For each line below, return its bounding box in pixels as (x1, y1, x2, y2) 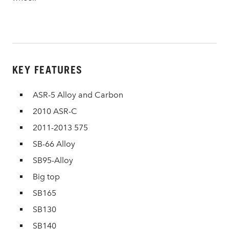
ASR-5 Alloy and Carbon (33, 90, 123, 100)
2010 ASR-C (33, 106, 77, 116)
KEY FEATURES (12, 64, 82, 76)
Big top (33, 172, 60, 181)
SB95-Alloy (33, 155, 73, 165)
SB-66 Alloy (33, 139, 75, 149)
